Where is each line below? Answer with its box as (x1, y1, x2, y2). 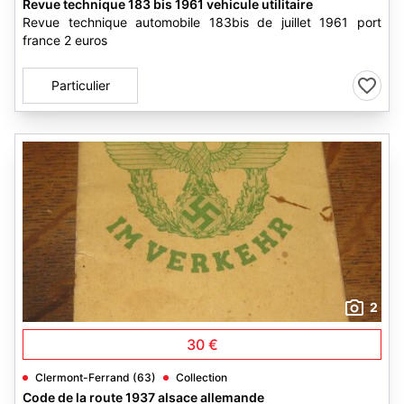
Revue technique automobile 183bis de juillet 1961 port (23, 14, 381, 30)
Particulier (50, 78, 110, 93)
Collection (176, 371, 227, 384)
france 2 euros (23, 32, 107, 48)
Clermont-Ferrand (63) (35, 371, 156, 384)
